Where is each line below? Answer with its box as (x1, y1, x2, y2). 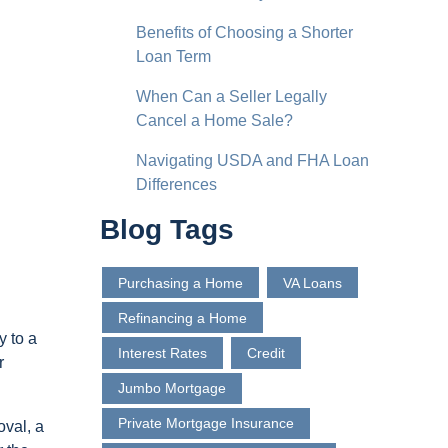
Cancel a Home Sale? (136, 111, 293, 129)
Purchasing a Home (118, 274, 243, 291)
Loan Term (136, 47, 211, 65)
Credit (247, 344, 285, 361)
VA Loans (283, 274, 342, 291)
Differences (136, 175, 217, 193)
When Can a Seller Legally (136, 87, 327, 105)
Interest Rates (118, 344, 207, 361)
